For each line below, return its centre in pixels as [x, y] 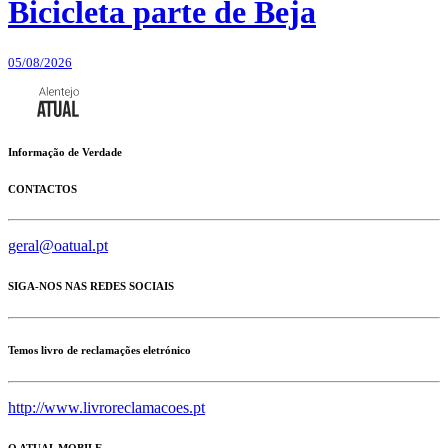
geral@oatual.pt [58, 246]
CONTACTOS [42, 188]
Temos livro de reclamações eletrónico [99, 350]
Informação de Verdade [65, 151]
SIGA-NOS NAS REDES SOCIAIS [91, 286]
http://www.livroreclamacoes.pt [106, 408]
